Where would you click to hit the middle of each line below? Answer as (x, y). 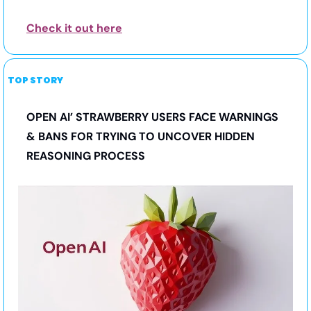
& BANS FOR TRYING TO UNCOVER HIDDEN (141, 136)
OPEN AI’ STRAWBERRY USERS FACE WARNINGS (152, 117)
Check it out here (74, 28)
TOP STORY (35, 80)
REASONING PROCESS (87, 155)
